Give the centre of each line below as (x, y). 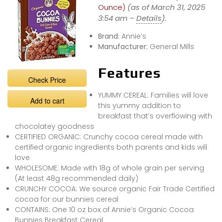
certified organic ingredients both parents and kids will (111, 147)
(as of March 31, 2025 (166, 7)
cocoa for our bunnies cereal (67, 199)
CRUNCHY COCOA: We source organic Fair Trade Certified (115, 189)
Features (129, 73)
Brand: (110, 36)
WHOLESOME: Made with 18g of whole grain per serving (110, 168)
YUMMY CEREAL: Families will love (153, 95)
